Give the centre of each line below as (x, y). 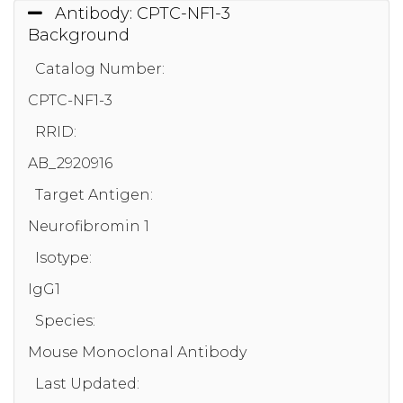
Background (79, 36)
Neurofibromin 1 (89, 227)
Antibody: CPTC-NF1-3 (143, 13)
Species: (65, 321)
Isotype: (63, 258)
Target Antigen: (94, 195)
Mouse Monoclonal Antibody (137, 353)
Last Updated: (87, 384)
